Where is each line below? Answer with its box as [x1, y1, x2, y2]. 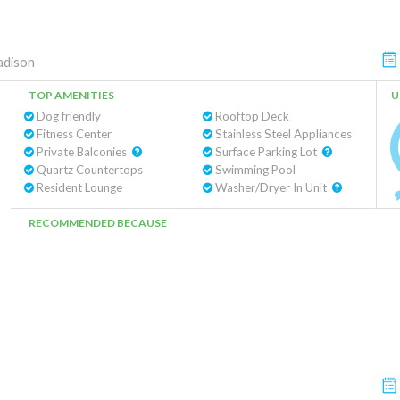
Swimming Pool [212, 162, 296, 177]
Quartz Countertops [34, 162, 143, 177]
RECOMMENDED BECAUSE [29, 216, 167, 229]
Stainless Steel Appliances [212, 127, 352, 141]
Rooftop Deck [212, 109, 289, 123]
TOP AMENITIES [29, 88, 114, 102]
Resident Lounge [34, 180, 122, 195]
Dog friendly [34, 109, 101, 123]
